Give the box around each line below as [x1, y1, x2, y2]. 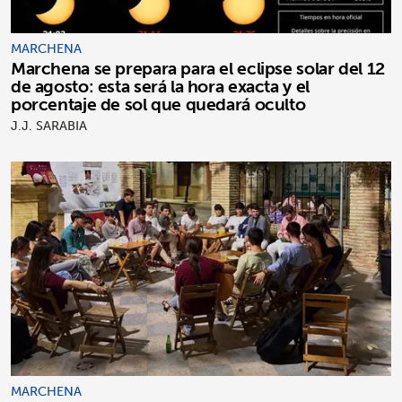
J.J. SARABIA [11, 115, 87, 137]
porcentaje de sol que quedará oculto [11, 89, 306, 120]
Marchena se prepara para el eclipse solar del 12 [11, 53, 385, 84]
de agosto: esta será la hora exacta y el [11, 71, 310, 102]
